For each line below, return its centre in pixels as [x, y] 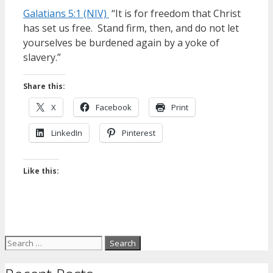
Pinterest [139, 133]
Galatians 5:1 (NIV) [66, 14]
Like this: [41, 171]
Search [20, 242]
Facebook [114, 108]
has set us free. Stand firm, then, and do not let [132, 28]
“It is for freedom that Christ [175, 14]
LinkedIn [67, 133]
